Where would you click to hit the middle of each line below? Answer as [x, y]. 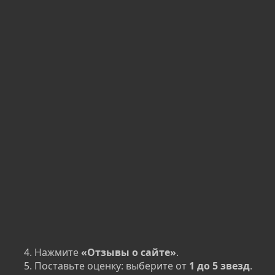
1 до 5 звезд [219, 266]
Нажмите [58, 253]
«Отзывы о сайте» [129, 253]
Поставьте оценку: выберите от [112, 266]
